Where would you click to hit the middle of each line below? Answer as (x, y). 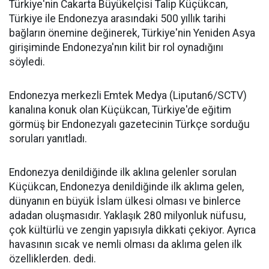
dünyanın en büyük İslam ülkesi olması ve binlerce (125, 201)
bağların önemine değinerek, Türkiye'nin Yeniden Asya (132, 33)
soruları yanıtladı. (48, 139)
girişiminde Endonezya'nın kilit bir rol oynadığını (116, 47)
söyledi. (27, 62)
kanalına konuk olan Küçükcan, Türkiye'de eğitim (120, 110)
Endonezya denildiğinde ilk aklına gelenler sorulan (123, 172)
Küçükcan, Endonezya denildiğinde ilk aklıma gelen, (126, 187)
